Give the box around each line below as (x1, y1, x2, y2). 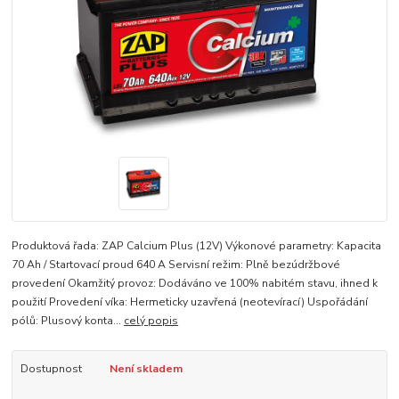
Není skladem (109, 362, 183, 377)
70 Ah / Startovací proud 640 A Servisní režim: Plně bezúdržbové (12, 257, 341, 273)
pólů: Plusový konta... (12, 313, 125, 329)
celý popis (124, 313, 179, 329)
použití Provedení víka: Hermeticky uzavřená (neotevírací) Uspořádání (12, 295, 369, 310)
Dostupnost (20, 362, 82, 377)
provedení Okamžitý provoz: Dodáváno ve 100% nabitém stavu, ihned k (12, 276, 379, 291)
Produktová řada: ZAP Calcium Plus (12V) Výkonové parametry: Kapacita (12, 239, 382, 254)
